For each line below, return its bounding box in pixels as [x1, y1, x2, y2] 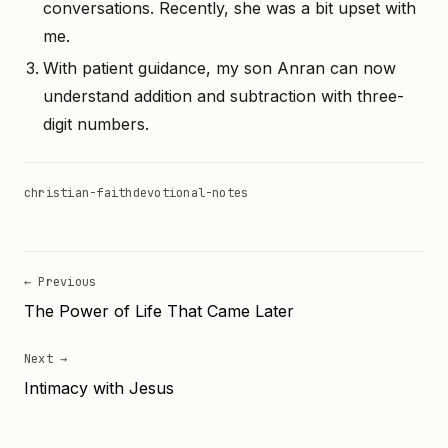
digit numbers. [42, 114, 149, 134]
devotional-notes [132, 185, 249, 201]
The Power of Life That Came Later [24, 301, 294, 321]
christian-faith [24, 185, 133, 201]
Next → [24, 351, 68, 367]
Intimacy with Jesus [24, 378, 174, 398]
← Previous [24, 274, 97, 290]
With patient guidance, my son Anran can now [42, 58, 396, 78]
